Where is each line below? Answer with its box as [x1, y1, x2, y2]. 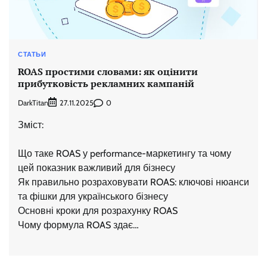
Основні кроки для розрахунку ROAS [18, 205, 178, 217]
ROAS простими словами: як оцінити [18, 64, 198, 78]
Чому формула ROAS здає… [18, 219, 139, 231]
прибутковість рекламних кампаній [18, 76, 194, 90]
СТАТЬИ [18, 50, 46, 59]
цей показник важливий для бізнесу [18, 162, 175, 174]
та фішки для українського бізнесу [18, 191, 168, 203]
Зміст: [18, 119, 44, 131]
